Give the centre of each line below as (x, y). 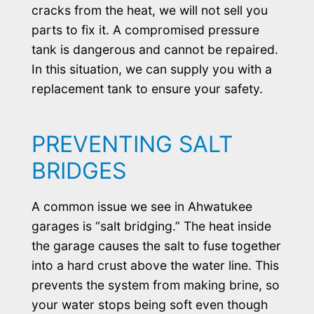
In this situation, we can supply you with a (151, 69)
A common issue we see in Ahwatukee (142, 206)
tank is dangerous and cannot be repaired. (155, 49)
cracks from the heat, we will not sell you (149, 10)
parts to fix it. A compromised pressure (145, 29)
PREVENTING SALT (132, 144)
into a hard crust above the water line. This (155, 265)
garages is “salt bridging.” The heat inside (151, 226)
